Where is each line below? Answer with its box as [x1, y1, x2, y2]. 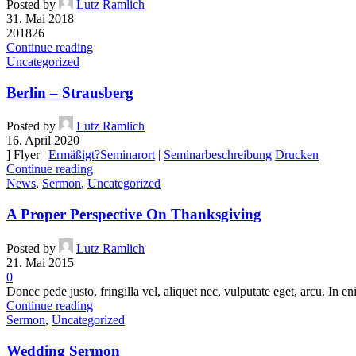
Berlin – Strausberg [6, 83, 133, 101]
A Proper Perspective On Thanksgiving [6, 206, 261, 223]
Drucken [275, 148, 319, 162]
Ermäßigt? [48, 148, 100, 162]
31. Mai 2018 [6, 11, 74, 25]
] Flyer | [6, 148, 48, 162]
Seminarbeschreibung [164, 148, 272, 162]
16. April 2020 [6, 133, 79, 148]
